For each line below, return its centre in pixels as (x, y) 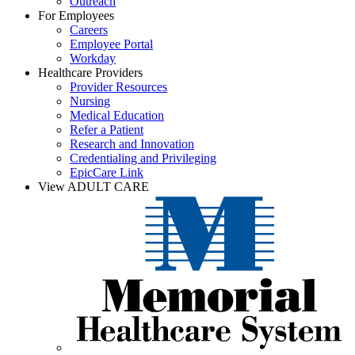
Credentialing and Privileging (143, 158)
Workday (93, 59)
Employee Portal (111, 44)
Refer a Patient (107, 130)
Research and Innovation (132, 144)
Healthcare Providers (90, 73)
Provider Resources (118, 87)
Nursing (90, 101)
